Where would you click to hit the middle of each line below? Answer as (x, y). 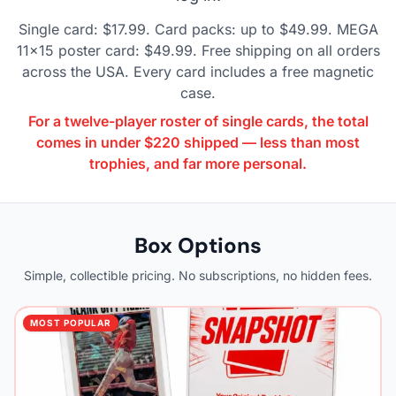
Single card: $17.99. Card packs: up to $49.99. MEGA (198, 29)
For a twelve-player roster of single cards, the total (198, 121)
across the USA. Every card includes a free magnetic (198, 71)
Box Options (198, 245)
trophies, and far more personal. (198, 163)
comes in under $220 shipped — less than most (198, 142)
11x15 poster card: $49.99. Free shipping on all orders (198, 50)
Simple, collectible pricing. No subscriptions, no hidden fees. (198, 275)
